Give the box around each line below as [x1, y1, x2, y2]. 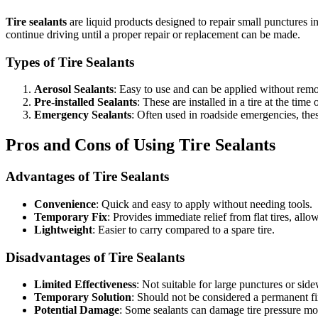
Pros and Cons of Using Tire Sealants [6, 136, 275, 155]
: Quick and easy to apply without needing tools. [96, 197, 312, 210]
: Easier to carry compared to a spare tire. [92, 223, 275, 236]
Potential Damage [34, 304, 119, 317]
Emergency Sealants [34, 109, 131, 121]
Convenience [34, 197, 96, 210]
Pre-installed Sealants [34, 96, 137, 109]
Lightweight [34, 223, 92, 236]
